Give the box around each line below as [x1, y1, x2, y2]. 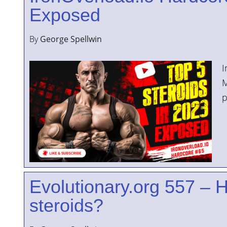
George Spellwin [40, 33, 102, 45]
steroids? [29, 195, 103, 216]
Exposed [29, 5, 100, 25]
